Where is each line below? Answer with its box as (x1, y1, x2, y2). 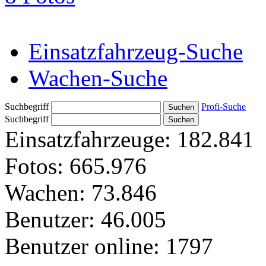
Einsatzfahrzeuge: (5, 126, 171, 153)
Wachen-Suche (28, 65, 167, 91)
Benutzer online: (5, 233, 160, 259)
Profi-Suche (201, 102, 246, 112)
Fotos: (5, 153, 64, 179)
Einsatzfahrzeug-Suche (28, 39, 243, 65)
